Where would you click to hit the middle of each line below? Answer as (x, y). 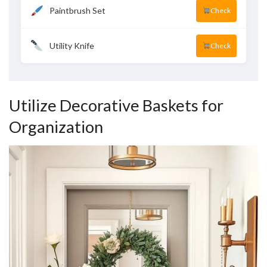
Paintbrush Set (77, 10)
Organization (56, 126)
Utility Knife (72, 45)
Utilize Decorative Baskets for (116, 105)
